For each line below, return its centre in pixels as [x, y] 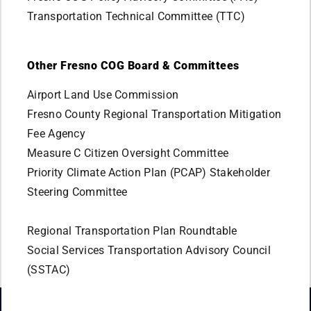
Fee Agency [57, 133]
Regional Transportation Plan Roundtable [132, 230]
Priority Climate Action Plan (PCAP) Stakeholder [149, 172]
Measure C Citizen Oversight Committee [128, 153]
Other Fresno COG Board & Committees [133, 65]
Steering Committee [77, 192]
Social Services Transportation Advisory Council [151, 250]
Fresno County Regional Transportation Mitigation [154, 114]
